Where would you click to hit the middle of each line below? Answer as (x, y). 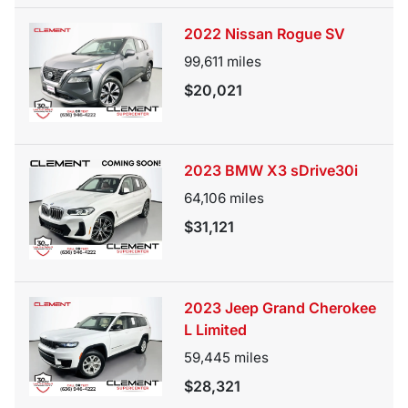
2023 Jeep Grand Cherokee (280, 307)
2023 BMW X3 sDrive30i (271, 171)
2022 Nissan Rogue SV (265, 33)
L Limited (215, 329)
